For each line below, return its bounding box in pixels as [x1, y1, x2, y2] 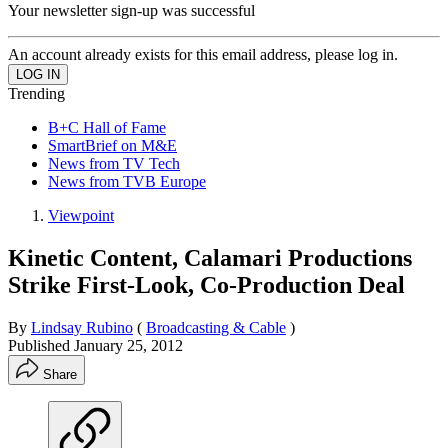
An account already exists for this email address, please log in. [8, 45, 398, 63]
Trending [8, 84, 65, 102]
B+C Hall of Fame [48, 118, 166, 136]
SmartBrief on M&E [48, 136, 177, 154]
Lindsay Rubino [31, 318, 133, 336]
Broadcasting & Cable [146, 318, 286, 336]
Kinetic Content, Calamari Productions [8, 244, 412, 271]
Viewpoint [48, 206, 114, 224]
